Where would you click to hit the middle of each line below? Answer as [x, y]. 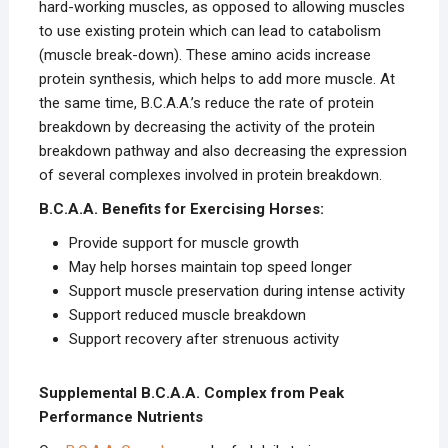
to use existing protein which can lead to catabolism [209, 30]
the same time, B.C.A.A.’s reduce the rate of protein [206, 102]
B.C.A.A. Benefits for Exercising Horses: [181, 208]
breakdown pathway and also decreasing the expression [222, 150]
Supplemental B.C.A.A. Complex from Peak [191, 392]
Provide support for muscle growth [183, 242]
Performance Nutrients [120, 416]
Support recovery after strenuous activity [203, 338]
